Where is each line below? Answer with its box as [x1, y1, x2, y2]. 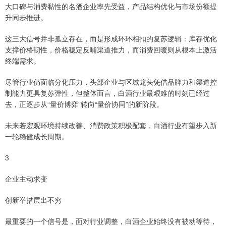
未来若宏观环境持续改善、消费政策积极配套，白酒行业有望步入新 [5, 120, 217, 130]
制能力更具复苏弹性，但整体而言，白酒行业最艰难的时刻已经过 [5, 87, 210, 98]
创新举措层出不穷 [5, 194, 62, 205]
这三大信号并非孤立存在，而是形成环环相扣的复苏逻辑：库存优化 [5, 33, 217, 43]
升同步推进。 [5, 12, 47, 22]
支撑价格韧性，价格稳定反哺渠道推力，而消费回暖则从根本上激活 [5, 44, 217, 54]
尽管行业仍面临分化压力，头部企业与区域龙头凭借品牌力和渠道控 [5, 76, 217, 87]
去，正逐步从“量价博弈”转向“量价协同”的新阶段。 [5, 98, 163, 109]
